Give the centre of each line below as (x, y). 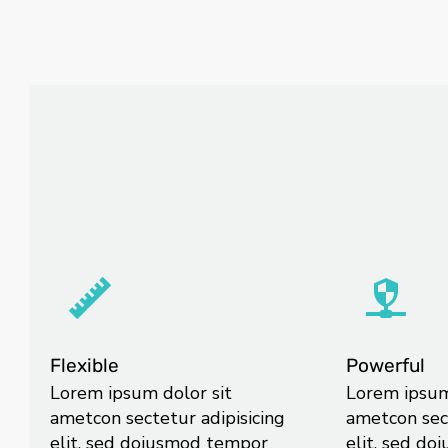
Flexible (84, 365)
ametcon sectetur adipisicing (167, 417)
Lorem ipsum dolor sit (141, 392)
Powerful (385, 365)
